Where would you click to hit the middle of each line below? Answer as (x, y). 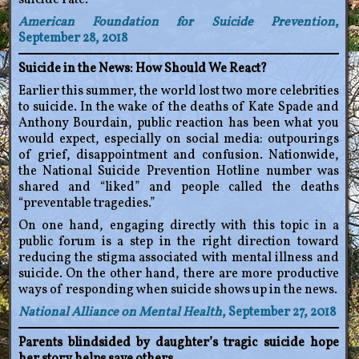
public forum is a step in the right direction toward (178, 242)
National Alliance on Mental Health (120, 313)
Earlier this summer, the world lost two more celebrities (178, 92)
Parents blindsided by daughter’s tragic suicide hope (178, 343)
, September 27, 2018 (278, 313)
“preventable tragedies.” (86, 204)
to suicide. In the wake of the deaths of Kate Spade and (178, 108)
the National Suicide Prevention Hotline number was (178, 172)
